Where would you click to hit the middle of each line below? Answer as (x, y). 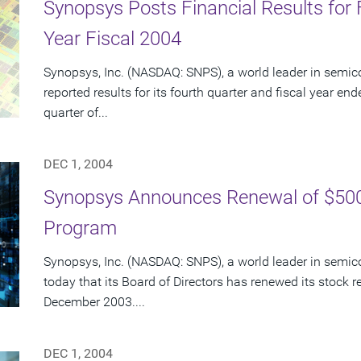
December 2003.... (94, 302)
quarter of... (76, 113)
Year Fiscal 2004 (112, 39)
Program (80, 228)
